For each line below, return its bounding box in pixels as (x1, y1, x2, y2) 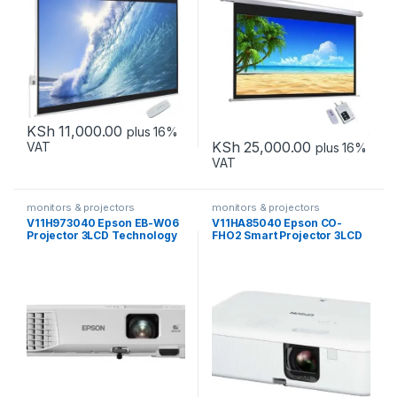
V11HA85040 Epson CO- (211, 216, 343, 230)
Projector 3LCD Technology (26, 229, 177, 243)
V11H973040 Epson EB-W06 (26, 216, 179, 230)
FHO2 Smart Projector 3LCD (211, 229, 362, 243)
